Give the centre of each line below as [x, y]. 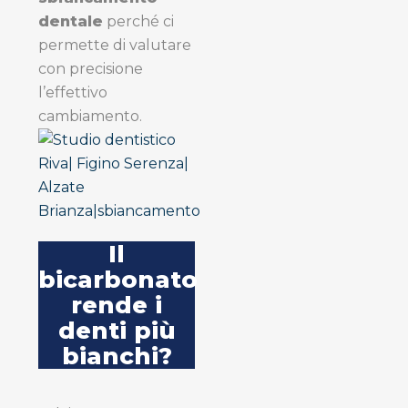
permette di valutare [115, 45]
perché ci [138, 21]
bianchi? [117, 356]
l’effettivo [73, 92]
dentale [71, 21]
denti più [117, 330]
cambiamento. [90, 116]
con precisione [91, 68]
